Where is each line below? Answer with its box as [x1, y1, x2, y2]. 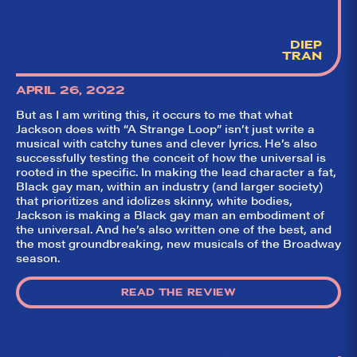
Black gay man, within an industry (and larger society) [16, 178, 323, 194]
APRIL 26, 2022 [16, 83, 124, 98]
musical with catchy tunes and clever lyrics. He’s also [16, 135, 317, 151]
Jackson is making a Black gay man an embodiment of [16, 206, 324, 223]
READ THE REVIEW [121, 286, 236, 300]
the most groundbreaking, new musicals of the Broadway [16, 235, 341, 252]
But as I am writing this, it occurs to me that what [16, 106, 292, 123]
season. [16, 249, 60, 266]
